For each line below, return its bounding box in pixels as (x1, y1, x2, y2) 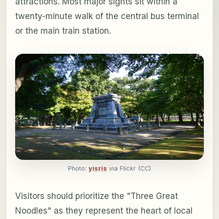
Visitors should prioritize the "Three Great (15, 191, 178, 201)
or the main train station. (15, 25, 111, 36)
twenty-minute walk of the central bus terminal (15, 11, 199, 21)
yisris (88, 165, 107, 173)
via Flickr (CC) (107, 165, 151, 173)
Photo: (68, 165, 88, 173)
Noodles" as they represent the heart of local (15, 206, 193, 216)
